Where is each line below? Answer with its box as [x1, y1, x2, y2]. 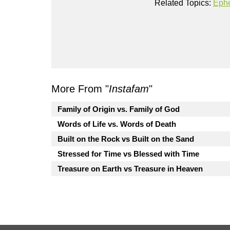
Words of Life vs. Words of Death [57, 120, 176, 129]
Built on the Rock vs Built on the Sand [57, 135, 194, 144]
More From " [51, 83, 109, 95]
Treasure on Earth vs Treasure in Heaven [57, 164, 203, 174]
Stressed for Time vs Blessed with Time [57, 149, 199, 159]
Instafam [109, 83, 149, 95]
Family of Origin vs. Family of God [57, 105, 180, 114]
